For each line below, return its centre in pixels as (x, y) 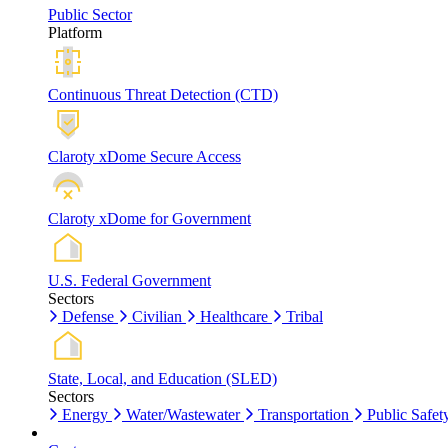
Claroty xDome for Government (149, 218)
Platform (75, 32)
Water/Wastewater (183, 414)
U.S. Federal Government (129, 280)
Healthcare (234, 316)
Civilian (157, 316)
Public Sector (90, 14)
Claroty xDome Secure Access (144, 156)
